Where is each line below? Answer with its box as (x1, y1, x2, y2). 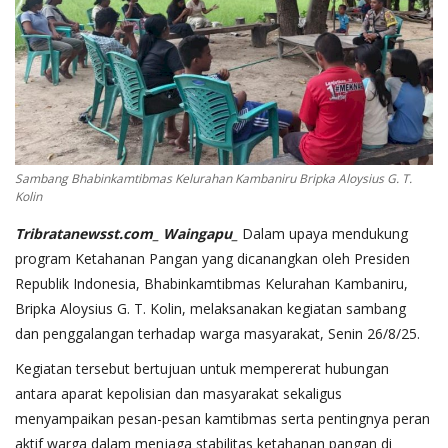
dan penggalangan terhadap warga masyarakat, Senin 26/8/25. (15, 324, 420, 344)
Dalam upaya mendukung (238, 224, 408, 244)
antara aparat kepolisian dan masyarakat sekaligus (15, 384, 342, 404)
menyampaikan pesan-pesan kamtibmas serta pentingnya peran (15, 409, 430, 429)
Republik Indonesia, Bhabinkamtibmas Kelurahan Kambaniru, (15, 274, 408, 294)
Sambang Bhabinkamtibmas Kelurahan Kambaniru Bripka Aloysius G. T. (15, 170, 412, 188)
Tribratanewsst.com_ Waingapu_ (15, 224, 238, 244)
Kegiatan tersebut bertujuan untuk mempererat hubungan (15, 359, 389, 379)
